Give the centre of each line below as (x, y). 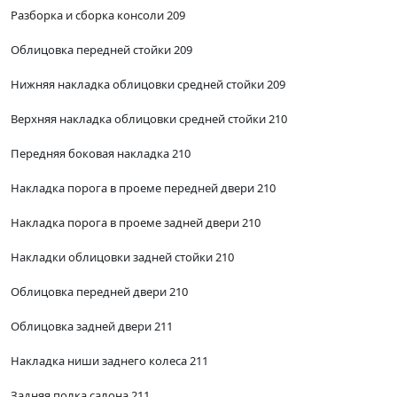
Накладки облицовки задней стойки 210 (122, 257)
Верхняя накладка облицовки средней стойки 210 (149, 119)
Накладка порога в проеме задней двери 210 (136, 223)
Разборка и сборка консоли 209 (98, 16)
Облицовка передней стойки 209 (101, 50)
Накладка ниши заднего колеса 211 (109, 361)
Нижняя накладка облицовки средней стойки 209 (148, 85)
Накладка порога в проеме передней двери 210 (143, 188)
